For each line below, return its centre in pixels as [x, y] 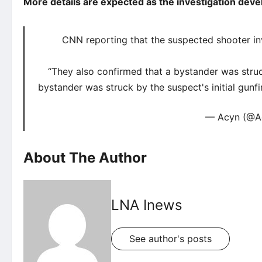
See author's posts [170, 238]
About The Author [85, 157]
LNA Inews [147, 205]
